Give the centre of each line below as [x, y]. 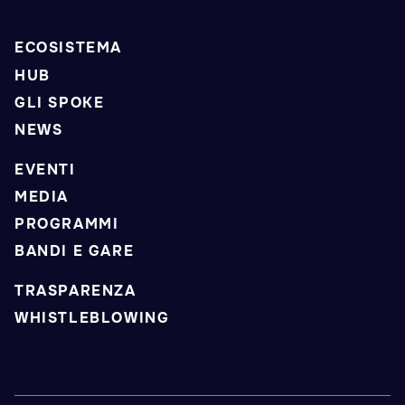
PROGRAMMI [67, 224]
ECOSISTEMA [68, 48]
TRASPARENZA [75, 290]
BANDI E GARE [75, 251]
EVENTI [45, 169]
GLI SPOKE [60, 102]
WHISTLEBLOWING [92, 318]
